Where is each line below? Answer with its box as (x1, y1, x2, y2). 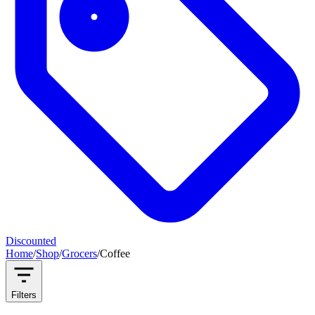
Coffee (100, 247, 130, 259)
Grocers (62, 247, 97, 259)
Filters (11, 290, 37, 300)
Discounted (6, 235, 56, 247)
